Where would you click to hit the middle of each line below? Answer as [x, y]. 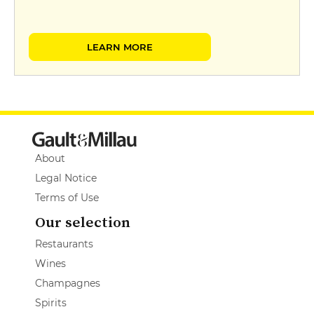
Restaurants [64, 244]
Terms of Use [67, 197]
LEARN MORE [120, 47]
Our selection [83, 221]
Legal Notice [66, 178]
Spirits [51, 302]
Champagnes [68, 283]
